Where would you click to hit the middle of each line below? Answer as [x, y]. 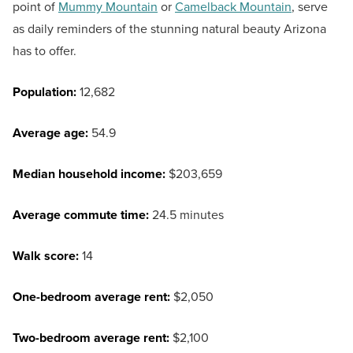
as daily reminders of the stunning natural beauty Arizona [169, 29]
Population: [46, 92]
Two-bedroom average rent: [93, 338]
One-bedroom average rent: [91, 297]
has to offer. [45, 51]
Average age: [52, 133]
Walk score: [46, 256]
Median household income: [89, 174]
